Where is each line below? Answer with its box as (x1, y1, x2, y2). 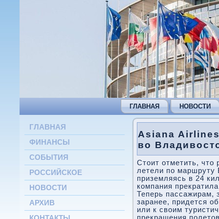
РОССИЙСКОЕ (29, 168, 82, 176)
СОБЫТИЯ (29, 153, 68, 161)
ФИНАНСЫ (29, 138, 70, 146)
